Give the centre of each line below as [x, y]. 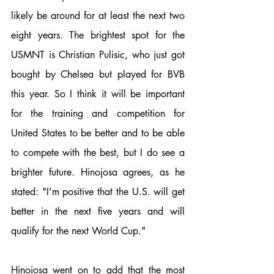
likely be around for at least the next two [98, 15]
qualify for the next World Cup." [78, 231]
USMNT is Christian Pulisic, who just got [98, 54]
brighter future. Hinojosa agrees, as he [98, 172]
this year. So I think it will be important [98, 94]
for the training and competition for [98, 113]
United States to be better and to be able [98, 133]
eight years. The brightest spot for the [98, 35]
